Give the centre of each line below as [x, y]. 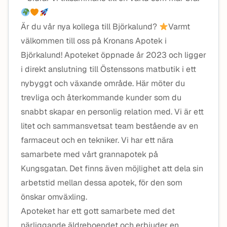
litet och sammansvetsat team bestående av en [109, 126]
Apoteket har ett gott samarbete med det [98, 211]
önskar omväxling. [54, 197]
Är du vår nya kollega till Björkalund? [90, 27]
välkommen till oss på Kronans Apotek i [94, 41]
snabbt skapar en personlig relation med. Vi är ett [112, 112]
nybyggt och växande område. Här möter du [103, 83]
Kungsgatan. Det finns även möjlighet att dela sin [112, 168]
